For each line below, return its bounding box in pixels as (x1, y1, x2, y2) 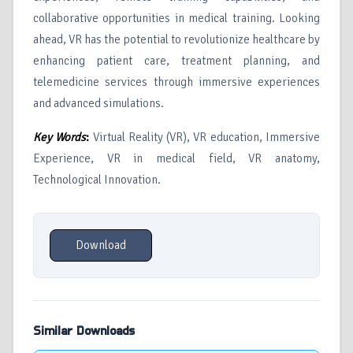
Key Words (33, 130, 87, 145)
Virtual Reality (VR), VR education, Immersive (92, 130, 321, 145)
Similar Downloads (33, 325, 135, 338)
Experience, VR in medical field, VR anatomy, (33, 151, 320, 166)
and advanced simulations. (33, 96, 164, 111)
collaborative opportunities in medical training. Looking (33, 11, 320, 26)
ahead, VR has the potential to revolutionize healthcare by (33, 32, 320, 47)
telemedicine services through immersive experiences (33, 75, 320, 90)
